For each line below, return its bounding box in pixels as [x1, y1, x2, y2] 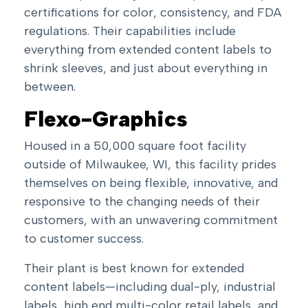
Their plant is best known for [24, 261, 192, 276]
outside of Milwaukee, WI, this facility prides [24, 157, 276, 173]
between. [24, 79, 76, 95]
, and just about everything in [103, 60, 267, 76]
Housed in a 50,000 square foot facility [24, 138, 246, 154]
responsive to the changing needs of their [24, 194, 260, 210]
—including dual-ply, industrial [105, 279, 276, 295]
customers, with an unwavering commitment [24, 212, 278, 228]
